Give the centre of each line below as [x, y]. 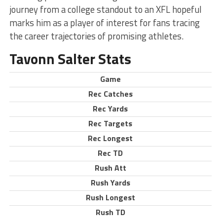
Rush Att [110, 168]
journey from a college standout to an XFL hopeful [105, 9]
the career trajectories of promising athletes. [96, 36]
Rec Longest [110, 138]
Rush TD [110, 212]
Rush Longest [110, 197]
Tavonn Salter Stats [70, 59]
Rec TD [110, 153]
